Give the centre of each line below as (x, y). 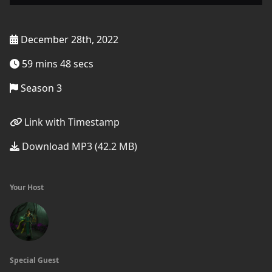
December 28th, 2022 (68, 39)
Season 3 (40, 88)
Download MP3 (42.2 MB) (78, 146)
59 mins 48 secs (56, 64)
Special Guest (34, 260)
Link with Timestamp (71, 122)
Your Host (27, 187)
